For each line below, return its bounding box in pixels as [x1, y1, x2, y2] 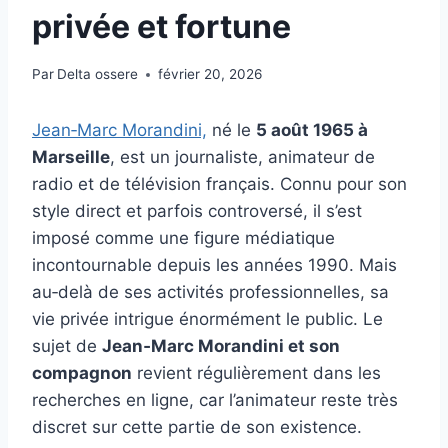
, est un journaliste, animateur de [110, 147, 375, 168]
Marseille [32, 147, 110, 168]
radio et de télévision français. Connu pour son [32, 174, 407, 195]
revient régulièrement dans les [132, 363, 381, 384]
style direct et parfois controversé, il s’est [32, 201, 362, 222]
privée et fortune [32, 6, 291, 46]
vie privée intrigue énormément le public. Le [32, 309, 383, 330]
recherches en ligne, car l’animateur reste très [32, 390, 398, 411]
